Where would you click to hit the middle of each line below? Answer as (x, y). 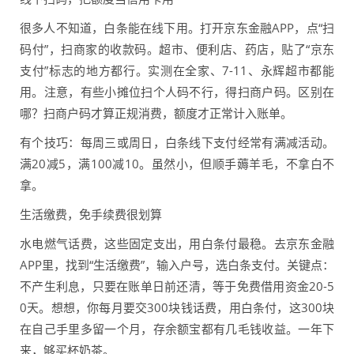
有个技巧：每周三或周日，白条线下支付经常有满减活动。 (177, 143)
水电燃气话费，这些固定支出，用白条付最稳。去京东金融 (177, 244)
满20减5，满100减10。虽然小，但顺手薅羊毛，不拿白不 (177, 164)
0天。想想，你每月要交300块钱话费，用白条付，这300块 (177, 308)
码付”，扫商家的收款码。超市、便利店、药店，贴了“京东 (177, 49)
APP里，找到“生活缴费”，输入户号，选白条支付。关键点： (177, 265)
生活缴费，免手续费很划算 (91, 215)
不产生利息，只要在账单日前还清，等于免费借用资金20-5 (177, 286)
